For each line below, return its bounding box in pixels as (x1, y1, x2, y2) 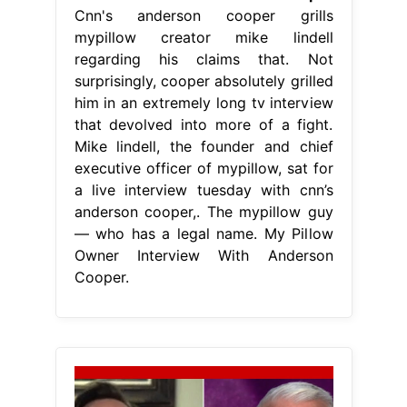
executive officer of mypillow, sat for (74, 159, 333, 178)
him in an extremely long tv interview (74, 94, 333, 113)
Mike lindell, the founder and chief (74, 137, 333, 156)
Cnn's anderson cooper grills (74, 6, 333, 25)
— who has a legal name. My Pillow (74, 224, 333, 243)
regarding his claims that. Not (74, 50, 333, 69)
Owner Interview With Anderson (74, 246, 333, 265)
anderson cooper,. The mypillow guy (74, 203, 333, 222)
